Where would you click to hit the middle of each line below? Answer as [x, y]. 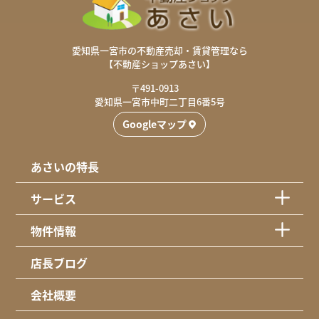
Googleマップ [155, 124]
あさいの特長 [64, 166]
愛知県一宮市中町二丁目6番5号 [159, 101]
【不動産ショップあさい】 [159, 63]
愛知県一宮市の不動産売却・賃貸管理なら [159, 50]
